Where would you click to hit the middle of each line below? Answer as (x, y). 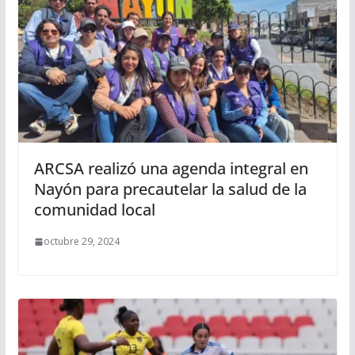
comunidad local (94, 210)
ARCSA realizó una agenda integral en (171, 169)
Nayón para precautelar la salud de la (170, 189)
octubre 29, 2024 (81, 242)
